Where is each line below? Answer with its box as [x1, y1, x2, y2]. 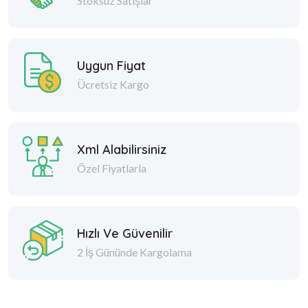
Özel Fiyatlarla [77, 161, 146, 175]
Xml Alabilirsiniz [77, 141, 166, 157]
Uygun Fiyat [77, 57, 146, 74]
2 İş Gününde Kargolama [77, 245, 192, 258]
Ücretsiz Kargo [77, 77, 149, 91]
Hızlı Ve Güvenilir [77, 225, 173, 241]
